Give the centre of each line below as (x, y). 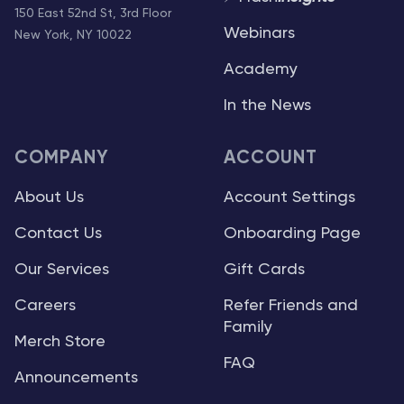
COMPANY (62, 158)
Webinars (259, 33)
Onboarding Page (292, 234)
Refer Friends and (291, 306)
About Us (49, 197)
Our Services (62, 270)
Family (248, 327)
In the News (267, 106)
